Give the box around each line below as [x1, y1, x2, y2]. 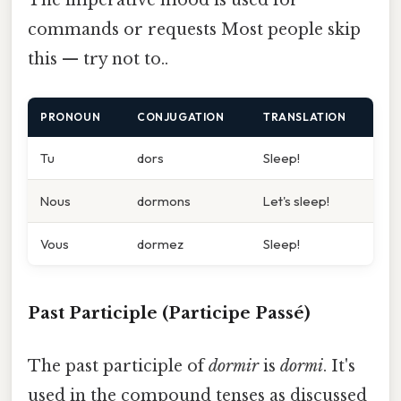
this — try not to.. [28, 49, 168, 70]
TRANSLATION [263, 110, 346, 124]
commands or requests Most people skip [28, 20, 361, 40]
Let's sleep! [263, 192, 329, 210]
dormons [137, 192, 191, 210]
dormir [209, 356, 259, 377]
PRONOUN [40, 110, 101, 124]
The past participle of [28, 356, 209, 377]
